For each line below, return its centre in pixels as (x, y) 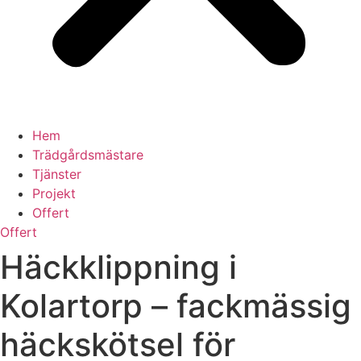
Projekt (54, 193)
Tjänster (57, 174)
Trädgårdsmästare (88, 155)
